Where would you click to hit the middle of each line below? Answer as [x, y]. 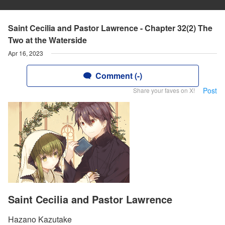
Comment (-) [119, 76]
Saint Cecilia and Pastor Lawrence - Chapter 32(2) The [110, 28]
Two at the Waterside [47, 40]
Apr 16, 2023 [26, 53]
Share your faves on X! [164, 90]
